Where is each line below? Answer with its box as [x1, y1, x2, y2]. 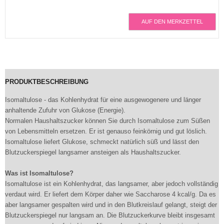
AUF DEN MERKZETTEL [141, 18, 203, 24]
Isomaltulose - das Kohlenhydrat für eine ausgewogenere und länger [5, 96, 201, 103]
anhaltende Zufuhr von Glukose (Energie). [5, 106, 125, 114]
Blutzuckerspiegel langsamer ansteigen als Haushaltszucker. [5, 148, 181, 156]
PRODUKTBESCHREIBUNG [5, 78, 88, 85]
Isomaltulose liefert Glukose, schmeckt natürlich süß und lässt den [5, 138, 199, 145]
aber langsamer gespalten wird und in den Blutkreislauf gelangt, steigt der [5, 201, 217, 208]
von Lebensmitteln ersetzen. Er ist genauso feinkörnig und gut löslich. [5, 127, 207, 135]
